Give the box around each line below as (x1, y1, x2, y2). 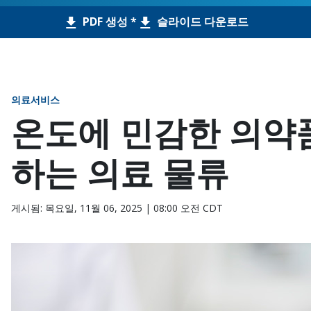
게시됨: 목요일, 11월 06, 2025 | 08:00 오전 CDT (11, 201, 223, 215)
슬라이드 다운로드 (154, 14, 249, 29)
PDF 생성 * (80, 14, 137, 29)
